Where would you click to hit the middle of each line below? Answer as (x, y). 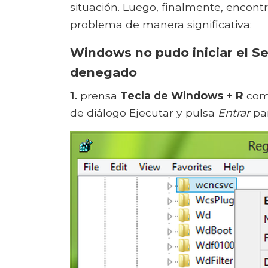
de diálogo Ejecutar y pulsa (144, 113)
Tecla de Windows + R (182, 96)
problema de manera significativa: (161, 25)
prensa (99, 96)
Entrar (234, 113)
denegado (103, 72)
